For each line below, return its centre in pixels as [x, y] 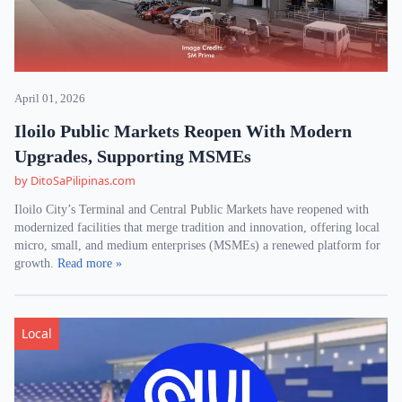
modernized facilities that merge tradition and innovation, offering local [197, 227]
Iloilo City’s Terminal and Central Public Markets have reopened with [192, 210]
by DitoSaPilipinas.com [75, 180]
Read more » [90, 263]
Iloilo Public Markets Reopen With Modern [183, 131]
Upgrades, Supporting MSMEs [133, 156]
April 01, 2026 [50, 99]
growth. [36, 263]
